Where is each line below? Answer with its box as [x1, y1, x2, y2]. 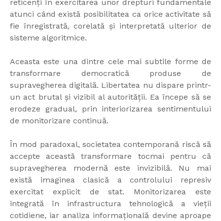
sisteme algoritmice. [10, 33, 87, 42]
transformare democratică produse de [10, 68, 211, 78]
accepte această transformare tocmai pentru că [10, 151, 211, 161]
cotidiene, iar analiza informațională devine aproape [10, 210, 211, 220]
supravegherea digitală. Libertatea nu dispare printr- [10, 80, 211, 90]
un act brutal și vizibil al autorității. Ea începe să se [10, 92, 211, 102]
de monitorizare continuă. [10, 115, 109, 125]
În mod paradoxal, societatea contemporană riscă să [10, 139, 211, 149]
